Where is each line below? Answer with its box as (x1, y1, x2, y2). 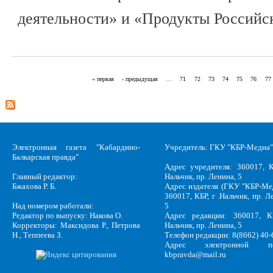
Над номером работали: (12, 200, 94, 210)
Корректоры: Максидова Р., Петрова (12, 220, 140, 230)
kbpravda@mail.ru (165, 250, 226, 260)
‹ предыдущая (122, 76, 158, 83)
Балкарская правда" (12, 152, 79, 162)
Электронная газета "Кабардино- (12, 143, 140, 152)
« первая (91, 76, 114, 83)
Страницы (12, 84, 82, 103)
